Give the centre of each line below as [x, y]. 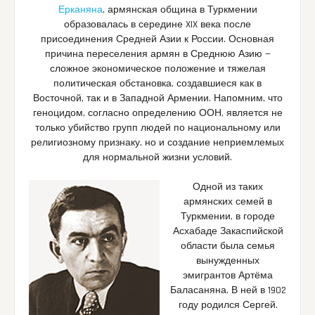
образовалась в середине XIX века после [157, 24]
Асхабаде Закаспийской [228, 231]
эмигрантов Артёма [228, 275]
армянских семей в [228, 201]
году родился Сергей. [228, 305]
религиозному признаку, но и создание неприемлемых [157, 142]
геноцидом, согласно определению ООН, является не [157, 113]
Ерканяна [80, 9]
